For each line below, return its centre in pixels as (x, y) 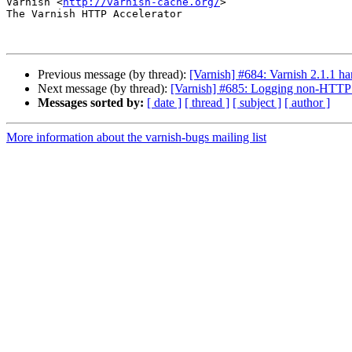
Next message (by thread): (104, 89)
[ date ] (164, 103)
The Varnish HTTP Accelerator (94, 14)
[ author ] (307, 103)
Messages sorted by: (91, 103)
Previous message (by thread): (114, 75)
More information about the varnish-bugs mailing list (136, 137)
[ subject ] (257, 103)
